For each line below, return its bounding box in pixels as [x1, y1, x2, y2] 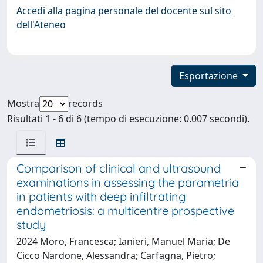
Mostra [7, 96, 39, 110]
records [68, 96, 103, 110]
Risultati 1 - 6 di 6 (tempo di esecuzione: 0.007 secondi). [7, 112, 249, 125]
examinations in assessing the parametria [16, 174, 239, 190]
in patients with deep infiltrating [16, 188, 186, 204]
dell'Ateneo [16, 18, 66, 31]
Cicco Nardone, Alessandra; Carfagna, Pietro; [16, 248, 215, 262]
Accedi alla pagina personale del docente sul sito [16, 4, 231, 17]
